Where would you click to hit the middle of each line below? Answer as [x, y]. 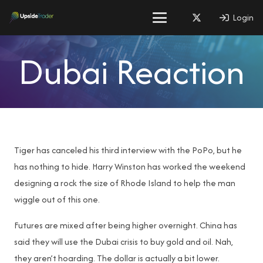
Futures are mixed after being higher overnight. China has [126, 225]
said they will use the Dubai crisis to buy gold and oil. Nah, [124, 242]
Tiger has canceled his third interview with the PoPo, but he [128, 150]
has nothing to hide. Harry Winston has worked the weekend [130, 166]
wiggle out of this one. [57, 199]
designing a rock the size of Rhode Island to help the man [125, 183]
